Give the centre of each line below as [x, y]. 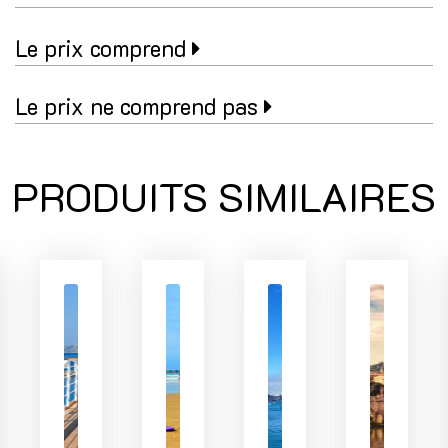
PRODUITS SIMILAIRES [224, 196]
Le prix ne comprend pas [139, 107]
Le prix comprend [103, 49]
